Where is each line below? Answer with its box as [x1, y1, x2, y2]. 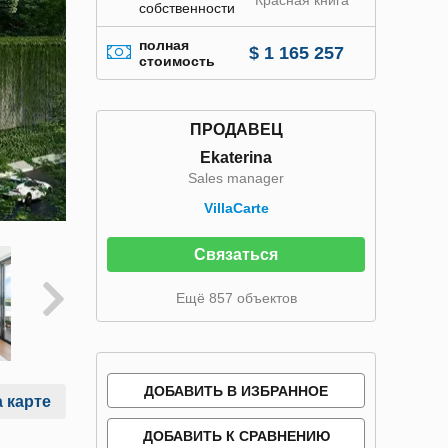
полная [139, 37, 189, 53]
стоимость [139, 53, 215, 69]
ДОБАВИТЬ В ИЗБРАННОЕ [144, 383, 328, 399]
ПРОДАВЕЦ [189, 121, 283, 138]
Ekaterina [200, 149, 272, 166]
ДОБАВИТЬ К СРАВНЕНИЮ [142, 428, 330, 444]
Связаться [194, 246, 278, 263]
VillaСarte [203, 200, 269, 216]
